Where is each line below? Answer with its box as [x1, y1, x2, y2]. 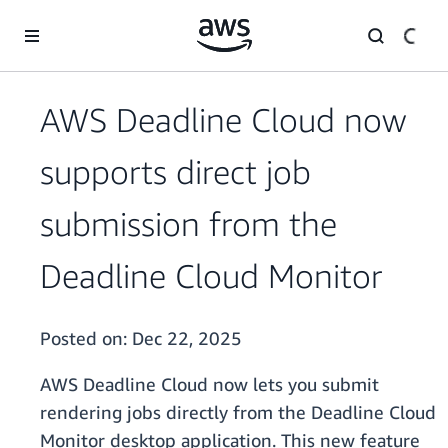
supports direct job [40, 152, 311, 192]
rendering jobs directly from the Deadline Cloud [40, 401, 436, 424]
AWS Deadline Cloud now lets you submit [40, 373, 379, 396]
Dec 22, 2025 [132, 327, 242, 350]
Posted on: [40, 327, 132, 350]
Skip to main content [9, 11, 140, 28]
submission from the [40, 204, 337, 244]
